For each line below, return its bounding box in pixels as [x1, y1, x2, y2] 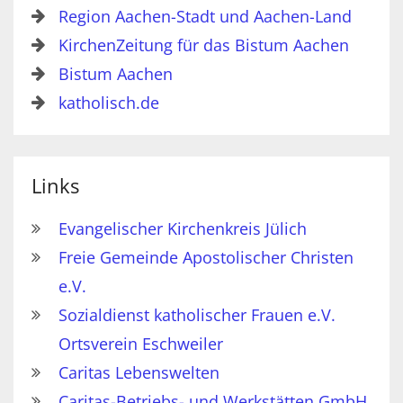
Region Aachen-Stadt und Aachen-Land [58, 5, 352, 28]
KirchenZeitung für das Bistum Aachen [58, 34, 349, 57]
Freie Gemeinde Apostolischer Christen [58, 246, 354, 269]
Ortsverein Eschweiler [58, 333, 223, 355]
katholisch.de [58, 92, 159, 114]
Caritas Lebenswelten [58, 362, 219, 384]
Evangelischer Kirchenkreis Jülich [58, 218, 307, 240]
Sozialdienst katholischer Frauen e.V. [58, 304, 336, 327]
